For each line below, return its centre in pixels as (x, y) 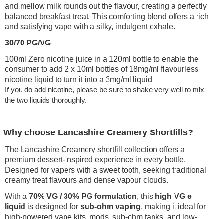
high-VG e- (175, 197)
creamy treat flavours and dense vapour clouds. (87, 180)
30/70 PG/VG (28, 43)
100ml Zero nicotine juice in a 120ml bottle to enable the (102, 59)
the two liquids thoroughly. (46, 100)
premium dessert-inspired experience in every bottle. (96, 160)
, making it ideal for (174, 207)
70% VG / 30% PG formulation (83, 197)
